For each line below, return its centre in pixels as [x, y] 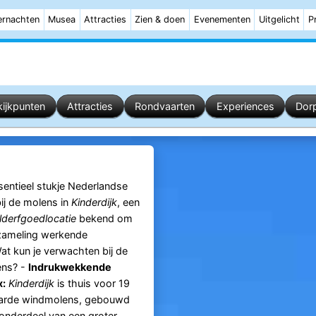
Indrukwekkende [69, 267]
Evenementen [222, 19]
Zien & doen [160, 19]
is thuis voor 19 [92, 284]
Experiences [245, 106]
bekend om [104, 219]
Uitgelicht [279, 19]
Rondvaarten [164, 106]
